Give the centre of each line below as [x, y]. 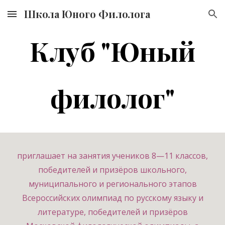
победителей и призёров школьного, [113, 170]
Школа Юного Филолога [87, 14]
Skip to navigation [186, 19]
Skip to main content [44, 19]
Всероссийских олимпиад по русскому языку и [113, 198]
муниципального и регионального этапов [113, 184]
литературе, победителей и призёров [113, 212]
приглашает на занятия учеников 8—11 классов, [113, 156]
